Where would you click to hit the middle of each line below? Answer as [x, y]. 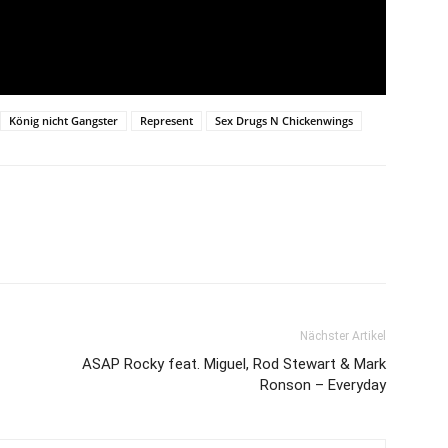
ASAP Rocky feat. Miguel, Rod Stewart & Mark [234, 364]
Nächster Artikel [343, 336]
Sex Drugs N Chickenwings [284, 121]
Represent [166, 121]
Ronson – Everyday [323, 385]
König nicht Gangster [63, 121]
